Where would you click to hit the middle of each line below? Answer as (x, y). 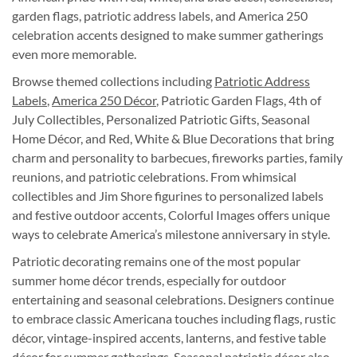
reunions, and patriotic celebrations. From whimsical (154, 176)
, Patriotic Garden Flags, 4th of (239, 100)
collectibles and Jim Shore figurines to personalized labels (168, 195)
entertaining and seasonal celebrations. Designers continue (173, 299)
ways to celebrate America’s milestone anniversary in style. (171, 233)
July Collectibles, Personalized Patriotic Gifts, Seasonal (161, 119)
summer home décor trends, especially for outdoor (149, 280)
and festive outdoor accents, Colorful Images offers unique (171, 214)
